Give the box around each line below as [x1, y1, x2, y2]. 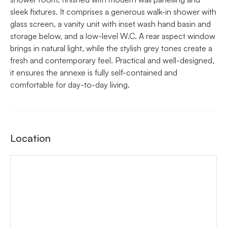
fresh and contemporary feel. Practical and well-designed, [10, 55, 214, 65]
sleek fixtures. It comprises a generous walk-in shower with [10, 6, 216, 17]
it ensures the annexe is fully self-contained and [10, 67, 177, 78]
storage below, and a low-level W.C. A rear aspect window [10, 30, 215, 41]
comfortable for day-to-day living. [10, 79, 130, 90]
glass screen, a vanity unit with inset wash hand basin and [10, 18, 211, 29]
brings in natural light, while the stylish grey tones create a [10, 43, 212, 53]
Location [10, 131, 51, 144]
